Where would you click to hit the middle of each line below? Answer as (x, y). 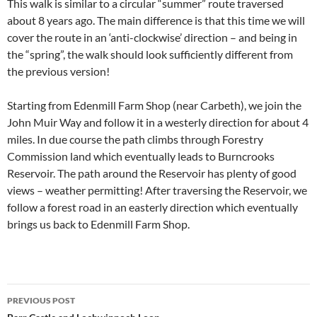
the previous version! (58, 71)
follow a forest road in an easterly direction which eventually (152, 207)
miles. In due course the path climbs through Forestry (135, 139)
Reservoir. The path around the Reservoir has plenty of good (152, 173)
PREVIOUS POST (41, 300)
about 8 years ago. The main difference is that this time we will (156, 20)
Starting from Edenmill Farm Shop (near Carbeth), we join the (154, 105)
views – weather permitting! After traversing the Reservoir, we (157, 190)
